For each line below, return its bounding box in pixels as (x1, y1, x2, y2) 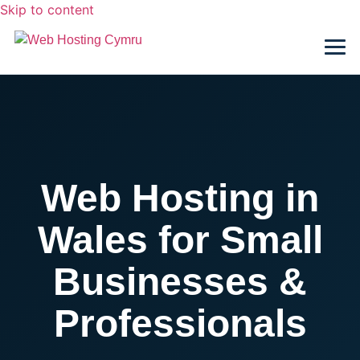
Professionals (53, 302, 307, 345)
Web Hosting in (41, 177, 319, 219)
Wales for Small (37, 219, 323, 261)
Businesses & (53, 260, 307, 303)
